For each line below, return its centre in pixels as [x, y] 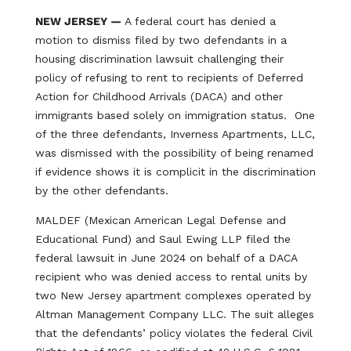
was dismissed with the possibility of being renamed [174, 153]
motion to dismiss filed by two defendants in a [161, 40]
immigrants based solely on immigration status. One [175, 115]
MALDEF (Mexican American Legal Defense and [160, 220]
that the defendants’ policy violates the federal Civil [174, 333]
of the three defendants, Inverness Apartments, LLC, [175, 134]
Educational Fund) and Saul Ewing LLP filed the [163, 239]
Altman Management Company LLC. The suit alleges [174, 314]
